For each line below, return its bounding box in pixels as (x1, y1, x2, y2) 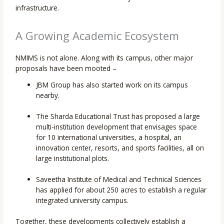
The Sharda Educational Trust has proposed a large (36, 111, 200, 121)
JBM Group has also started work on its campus (36, 80, 188, 90)
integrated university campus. (36, 195, 129, 205)
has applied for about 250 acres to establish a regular (36, 185, 207, 195)
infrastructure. (15, 3, 59, 13)
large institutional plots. (36, 153, 109, 163)
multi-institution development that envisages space (36, 122, 197, 132)
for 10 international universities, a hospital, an (36, 132, 182, 142)
